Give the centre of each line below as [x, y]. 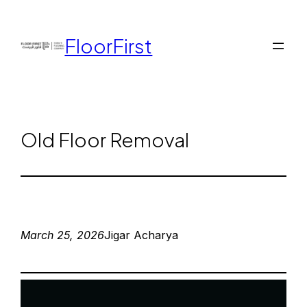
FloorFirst [109, 46]
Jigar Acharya [142, 235]
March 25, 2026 [63, 235]
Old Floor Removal [105, 139]
